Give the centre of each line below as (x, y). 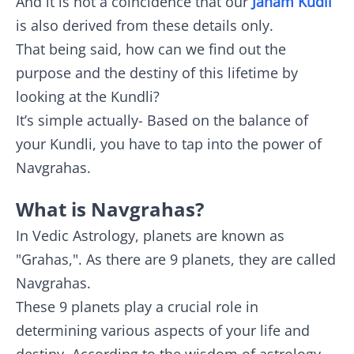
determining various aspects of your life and (163, 330)
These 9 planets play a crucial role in (137, 307)
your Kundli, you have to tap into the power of (169, 144)
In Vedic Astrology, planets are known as (150, 235)
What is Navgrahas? (110, 209)
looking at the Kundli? (88, 96)
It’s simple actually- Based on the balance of (162, 120)
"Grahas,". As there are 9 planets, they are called (176, 259)
